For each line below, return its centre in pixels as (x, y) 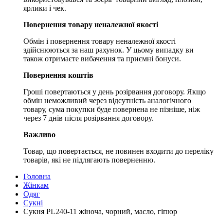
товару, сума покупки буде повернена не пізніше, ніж (112, 109)
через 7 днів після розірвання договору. (88, 118)
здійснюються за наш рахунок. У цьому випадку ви (109, 50)
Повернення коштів (58, 75)
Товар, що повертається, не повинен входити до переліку (118, 151)
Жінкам (36, 185)
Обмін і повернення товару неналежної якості (100, 41)
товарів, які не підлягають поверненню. (89, 160)
